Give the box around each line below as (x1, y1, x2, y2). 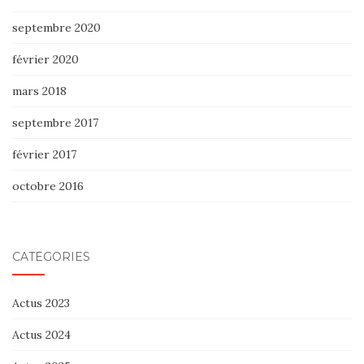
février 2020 (12, 52, 79, 67)
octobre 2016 (12, 179, 84, 194)
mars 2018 (12, 84, 67, 99)
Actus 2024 (12, 327, 71, 343)
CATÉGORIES (12, 249, 90, 265)
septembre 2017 (12, 115, 98, 131)
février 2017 (12, 147, 76, 162)
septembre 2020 (12, 20, 101, 36)
